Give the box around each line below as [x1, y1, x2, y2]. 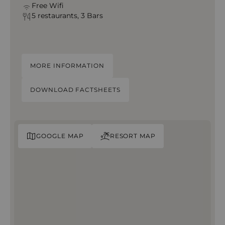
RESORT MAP [109, 132, 156, 140]
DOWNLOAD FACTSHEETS [30, 86, 121, 93]
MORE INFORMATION [30, 62, 105, 69]
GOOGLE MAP [36, 132, 84, 140]
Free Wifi [31, 1, 64, 10]
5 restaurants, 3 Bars [31, 11, 103, 20]
